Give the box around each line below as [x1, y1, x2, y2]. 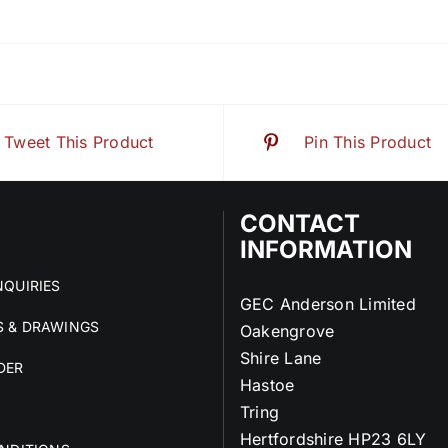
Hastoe [240, 375, 295, 395]
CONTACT [240, 209, 360, 238]
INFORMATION [240, 235, 412, 264]
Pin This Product [304, 132, 432, 152]
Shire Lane [240, 348, 322, 368]
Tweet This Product [4, 132, 154, 152]
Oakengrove [240, 321, 335, 341]
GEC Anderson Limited [240, 294, 416, 314]
